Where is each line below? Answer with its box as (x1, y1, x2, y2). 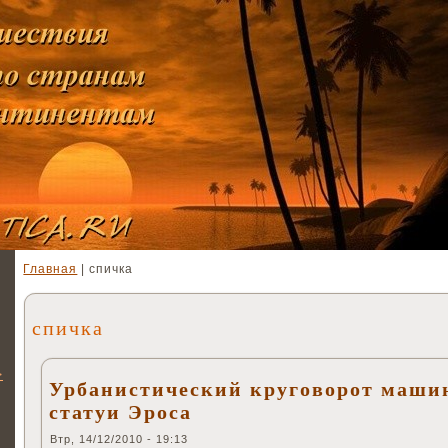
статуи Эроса (49, 401, 192, 424)
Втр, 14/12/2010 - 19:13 (50, 433, 188, 446)
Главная (23, 262, 78, 276)
